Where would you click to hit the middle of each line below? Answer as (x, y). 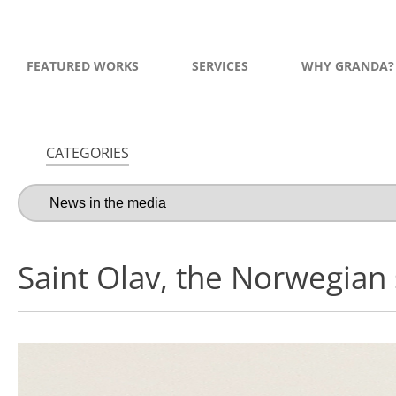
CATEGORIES (88, 153)
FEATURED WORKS (83, 65)
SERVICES (220, 65)
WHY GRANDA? (347, 65)
